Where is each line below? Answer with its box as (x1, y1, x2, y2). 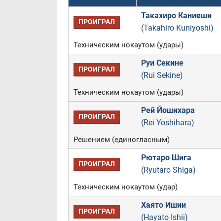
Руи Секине (141, 58, 184, 68)
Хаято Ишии (141, 200, 186, 210)
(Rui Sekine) (141, 71, 183, 80)
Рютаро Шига (141, 153, 191, 162)
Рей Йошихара (141, 106, 195, 115)
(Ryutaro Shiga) (141, 165, 196, 175)
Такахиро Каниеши (141, 11, 212, 20)
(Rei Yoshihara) (141, 118, 194, 127)
